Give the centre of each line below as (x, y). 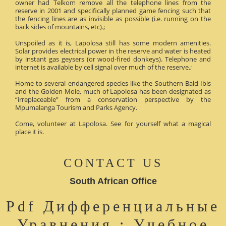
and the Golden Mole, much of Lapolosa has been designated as (113, 91)
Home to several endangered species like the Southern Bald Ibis (113, 83)
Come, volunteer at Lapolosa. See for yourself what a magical (113, 123)
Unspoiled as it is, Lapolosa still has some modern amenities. (113, 43)
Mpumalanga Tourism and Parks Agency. (76, 107)
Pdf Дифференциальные (113, 206)
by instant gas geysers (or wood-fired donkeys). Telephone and (113, 59)
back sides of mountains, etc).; (60, 26)
